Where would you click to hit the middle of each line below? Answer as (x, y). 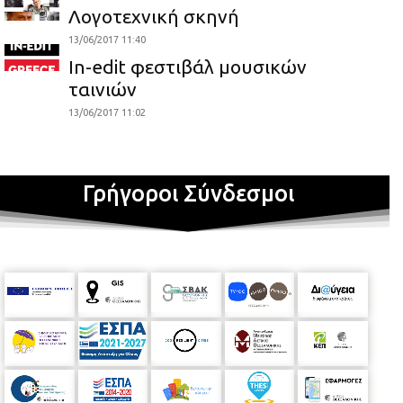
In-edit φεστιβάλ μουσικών (188, 66)
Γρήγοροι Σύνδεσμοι (188, 193)
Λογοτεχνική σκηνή (154, 16)
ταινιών (103, 89)
